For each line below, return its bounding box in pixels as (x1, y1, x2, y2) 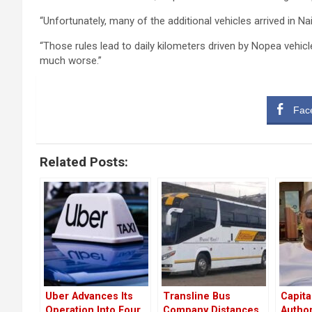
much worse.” (40, 54, 102, 67)
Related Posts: (40, 155, 128, 170)
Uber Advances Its (45, 290, 133, 302)
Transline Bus (163, 290, 231, 302)
